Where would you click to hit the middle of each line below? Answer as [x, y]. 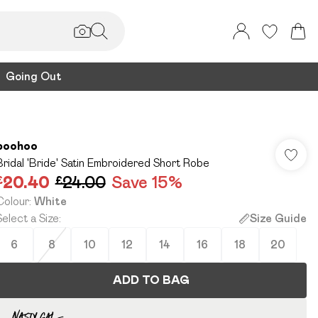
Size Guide [278, 218]
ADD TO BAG [151, 280]
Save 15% [147, 182]
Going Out [34, 76]
